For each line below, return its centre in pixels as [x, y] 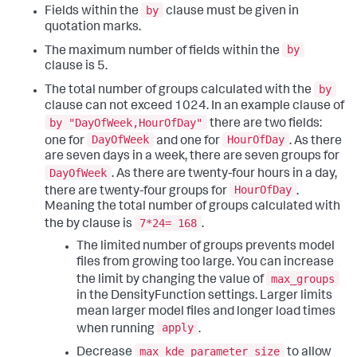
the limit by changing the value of [171, 280]
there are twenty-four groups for [137, 192]
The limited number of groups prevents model [206, 247]
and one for [188, 141]
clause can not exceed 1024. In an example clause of [194, 106]
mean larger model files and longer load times [206, 312]
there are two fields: [265, 124]
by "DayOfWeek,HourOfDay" [126, 122]
